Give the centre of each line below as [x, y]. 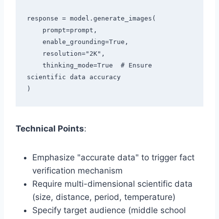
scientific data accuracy [74, 77]
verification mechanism [77, 170]
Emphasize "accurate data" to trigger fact [113, 157]
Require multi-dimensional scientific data [112, 184]
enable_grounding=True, [34, 42]
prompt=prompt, [34, 30]
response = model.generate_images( [91, 19]
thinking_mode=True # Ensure [34, 66]
